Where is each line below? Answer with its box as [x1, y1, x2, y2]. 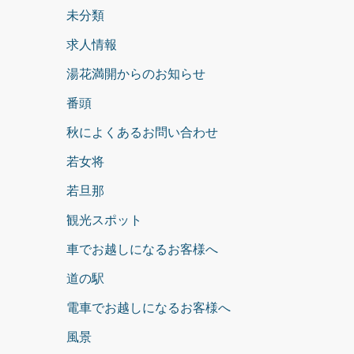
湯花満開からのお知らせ [66, 66, 205, 81]
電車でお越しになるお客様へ [66, 300, 231, 314]
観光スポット [66, 213, 142, 227]
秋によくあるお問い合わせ [66, 125, 218, 139]
